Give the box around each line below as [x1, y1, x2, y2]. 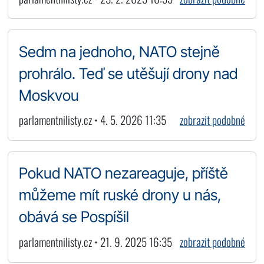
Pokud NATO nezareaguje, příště [18, 164, 228, 183]
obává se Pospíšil [18, 207, 129, 226]
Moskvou [18, 85, 79, 104]
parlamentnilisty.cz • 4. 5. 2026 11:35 [18, 111, 166, 129]
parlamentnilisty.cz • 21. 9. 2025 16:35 [18, 233, 172, 250]
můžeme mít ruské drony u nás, [18, 186, 221, 204]
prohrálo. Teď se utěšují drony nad [18, 64, 237, 82]
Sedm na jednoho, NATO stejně [18, 42, 220, 61]
